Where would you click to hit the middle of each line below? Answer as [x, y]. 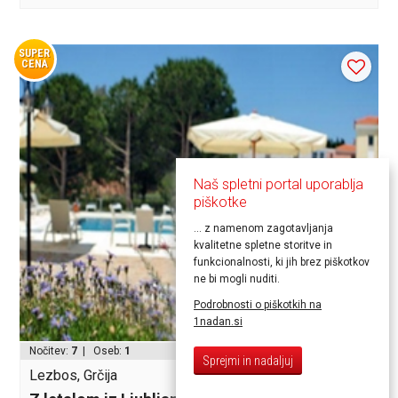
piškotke [220, 202]
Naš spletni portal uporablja [279, 184]
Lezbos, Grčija [74, 375]
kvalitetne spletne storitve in [263, 245]
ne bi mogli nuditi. [237, 279]
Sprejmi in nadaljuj [248, 361]
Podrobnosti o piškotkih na [258, 305]
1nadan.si [218, 322]
